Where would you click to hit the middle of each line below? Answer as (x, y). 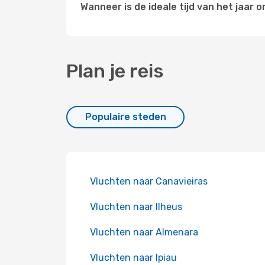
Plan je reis (115, 71)
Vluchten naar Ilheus (136, 207)
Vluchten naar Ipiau (133, 258)
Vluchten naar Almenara (144, 232)
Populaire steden (125, 117)
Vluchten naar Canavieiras (149, 181)
